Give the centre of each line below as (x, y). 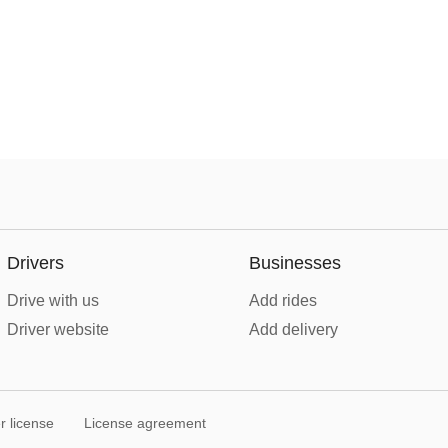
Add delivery (293, 329)
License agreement (145, 423)
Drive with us (52, 300)
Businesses (295, 263)
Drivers (35, 263)
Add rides (283, 300)
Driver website (57, 329)
